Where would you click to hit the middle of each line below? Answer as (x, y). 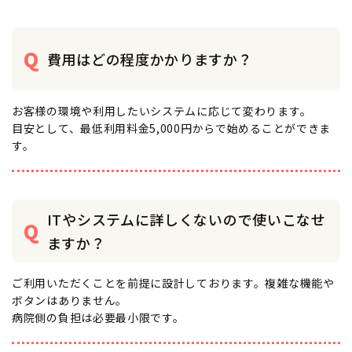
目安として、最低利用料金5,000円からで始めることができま (171, 128)
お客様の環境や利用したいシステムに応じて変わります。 (162, 111)
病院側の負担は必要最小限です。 (98, 318)
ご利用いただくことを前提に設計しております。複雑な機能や (173, 283)
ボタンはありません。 (70, 301)
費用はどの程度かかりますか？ (150, 59)
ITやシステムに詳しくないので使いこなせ (186, 220)
